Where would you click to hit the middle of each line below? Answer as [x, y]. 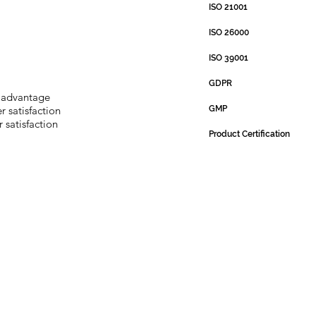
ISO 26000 [229, 33]
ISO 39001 [228, 58]
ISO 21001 [228, 7]
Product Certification [249, 134]
